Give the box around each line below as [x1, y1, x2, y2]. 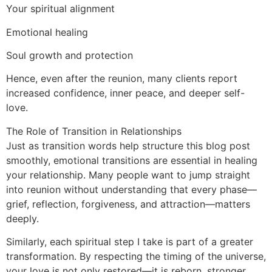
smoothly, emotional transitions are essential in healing [6, 154, 257, 166]
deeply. [6, 212, 39, 225]
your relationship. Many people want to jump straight [6, 168, 250, 181]
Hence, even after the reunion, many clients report [6, 72, 237, 85]
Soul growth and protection [6, 49, 133, 61]
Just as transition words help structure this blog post [6, 139, 250, 152]
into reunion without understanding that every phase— [6, 183, 257, 195]
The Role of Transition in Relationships [6, 124, 182, 137]
